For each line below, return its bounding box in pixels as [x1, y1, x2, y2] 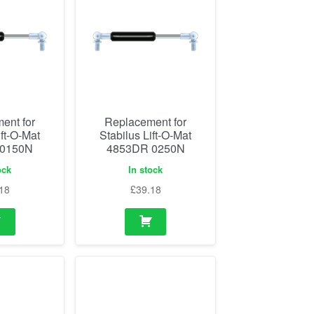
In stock [128, 162, 163, 176]
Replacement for [104, 114, 187, 130]
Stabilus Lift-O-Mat [100, 127, 192, 144]
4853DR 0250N [106, 140, 185, 157]
